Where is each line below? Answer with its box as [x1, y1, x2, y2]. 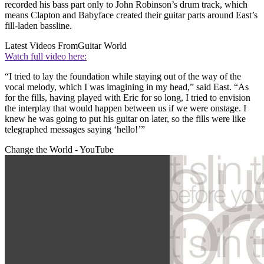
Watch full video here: [5, 51, 87, 61]
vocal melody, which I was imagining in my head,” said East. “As [5, 81, 249, 92]
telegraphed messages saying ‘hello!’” [5, 124, 145, 134]
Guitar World [78, 40, 127, 51]
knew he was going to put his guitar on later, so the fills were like [5, 113, 246, 124]
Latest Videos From [5, 40, 78, 51]
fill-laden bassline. [5, 20, 72, 31]
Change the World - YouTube [5, 144, 114, 154]
